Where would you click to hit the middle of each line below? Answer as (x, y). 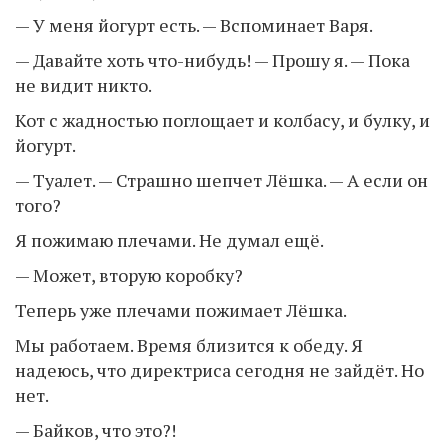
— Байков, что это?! (95, 429)
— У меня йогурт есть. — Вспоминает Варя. (194, 24)
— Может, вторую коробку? (129, 274)
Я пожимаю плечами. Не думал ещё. (169, 239)
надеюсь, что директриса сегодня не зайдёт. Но (219, 369)
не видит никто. (83, 84)
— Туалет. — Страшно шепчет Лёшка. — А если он (221, 179)
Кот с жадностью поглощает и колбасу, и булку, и (222, 119)
